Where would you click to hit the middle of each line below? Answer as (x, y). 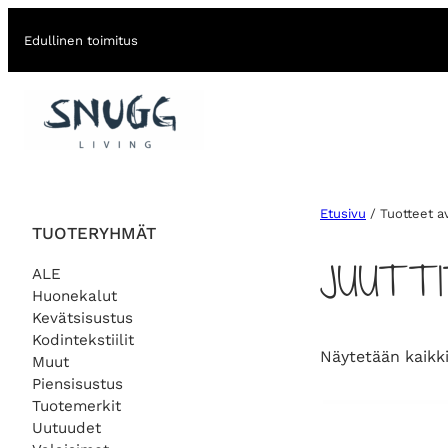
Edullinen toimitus (81, 40)
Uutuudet (66, 427)
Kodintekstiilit (83, 339)
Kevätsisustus (82, 317)
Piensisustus (77, 383)
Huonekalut (74, 295)
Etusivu (343, 214)
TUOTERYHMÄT (94, 232)
